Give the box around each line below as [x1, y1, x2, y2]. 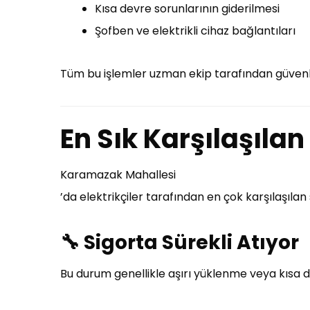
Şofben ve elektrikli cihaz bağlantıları [95, 23, 295, 39]
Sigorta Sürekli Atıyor [84, 229, 299, 256]
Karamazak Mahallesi [60, 167, 176, 183]
